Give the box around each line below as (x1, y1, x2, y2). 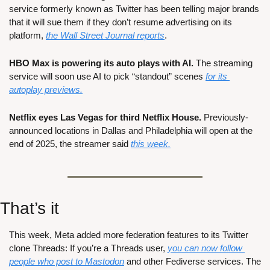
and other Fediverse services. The (124, 256, 261, 267)
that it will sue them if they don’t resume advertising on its (9, 17, 232, 28)
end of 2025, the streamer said (9, 139, 131, 149)
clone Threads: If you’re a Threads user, (9, 243, 168, 254)
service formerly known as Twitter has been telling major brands (9, 4, 259, 14)
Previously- (201, 112, 248, 123)
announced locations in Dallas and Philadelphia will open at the (9, 125, 253, 136)
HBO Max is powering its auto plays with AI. (9, 58, 193, 69)
